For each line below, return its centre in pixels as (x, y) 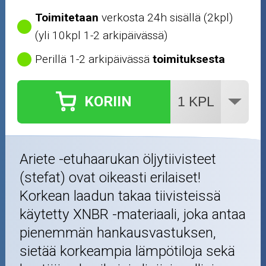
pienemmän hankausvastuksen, (118, 232)
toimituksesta (189, 59)
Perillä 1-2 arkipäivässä (94, 59)
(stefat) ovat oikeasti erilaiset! (110, 177)
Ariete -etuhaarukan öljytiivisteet (118, 159)
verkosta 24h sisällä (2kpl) (166, 17)
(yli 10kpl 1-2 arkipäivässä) (102, 35)
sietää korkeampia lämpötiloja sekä (128, 251)
